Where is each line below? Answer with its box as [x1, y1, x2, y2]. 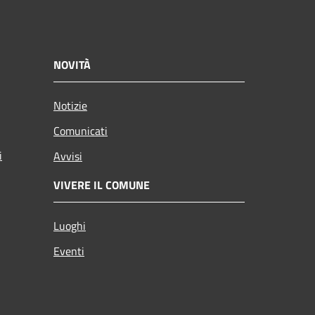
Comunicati [53, 122, 108, 139]
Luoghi [53, 217, 86, 234]
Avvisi [53, 147, 82, 165]
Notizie [53, 96, 87, 114]
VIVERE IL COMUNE [53, 176, 150, 193]
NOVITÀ [53, 56, 91, 73]
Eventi [53, 242, 84, 259]
